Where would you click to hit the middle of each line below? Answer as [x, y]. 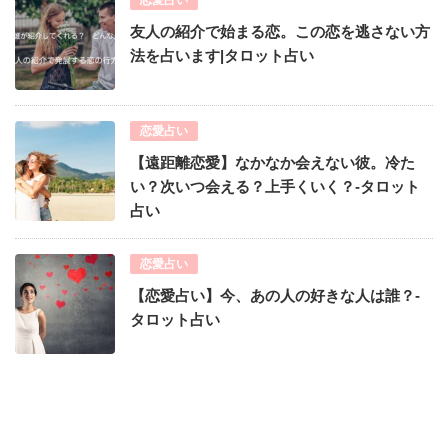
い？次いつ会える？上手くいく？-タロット [275, 187]
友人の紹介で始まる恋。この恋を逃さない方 [280, 32]
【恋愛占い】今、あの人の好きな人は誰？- [275, 296]
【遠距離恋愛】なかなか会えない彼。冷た [272, 163]
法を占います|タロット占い [222, 56]
